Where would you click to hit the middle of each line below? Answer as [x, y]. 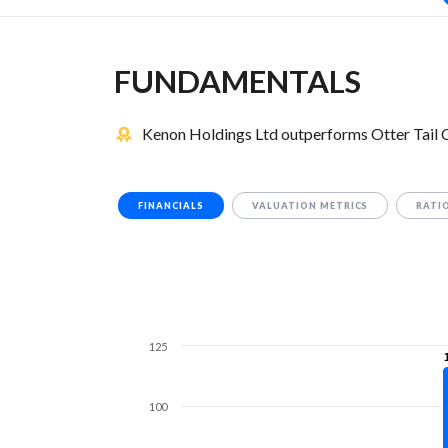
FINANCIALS [171, 206]
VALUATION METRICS [310, 206]
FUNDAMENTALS [237, 81]
